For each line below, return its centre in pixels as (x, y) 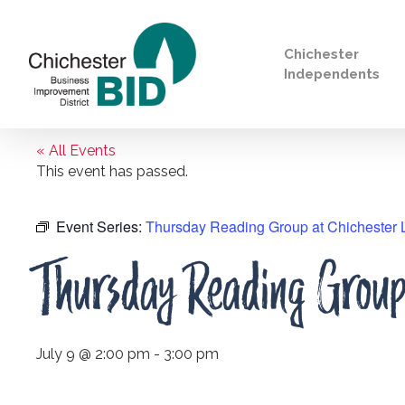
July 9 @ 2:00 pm (93, 354)
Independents (331, 74)
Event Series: (101, 226)
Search (40, 156)
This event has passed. (112, 171)
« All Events (76, 151)
